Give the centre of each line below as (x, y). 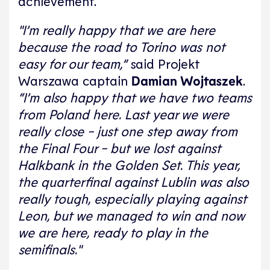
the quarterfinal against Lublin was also (133, 181)
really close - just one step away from (128, 130)
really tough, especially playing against (132, 198)
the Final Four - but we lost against (119, 147)
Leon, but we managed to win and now (131, 215)
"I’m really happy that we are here (117, 29)
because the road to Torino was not (121, 46)
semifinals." (50, 249)
